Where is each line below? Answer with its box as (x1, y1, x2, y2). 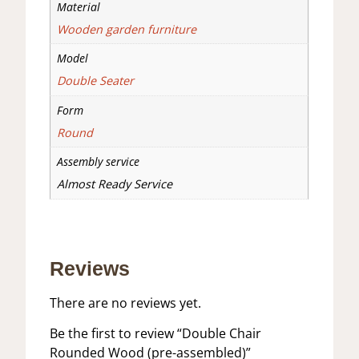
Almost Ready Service (56, 176, 172, 192)
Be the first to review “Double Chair (50, 324, 262, 342)
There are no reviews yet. (50, 293, 202, 312)
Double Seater (56, 73, 134, 89)
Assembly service (56, 154, 139, 170)
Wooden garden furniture (56, 21, 196, 37)
